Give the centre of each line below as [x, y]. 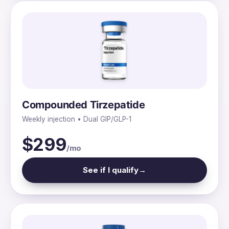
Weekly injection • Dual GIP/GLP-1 [77, 119]
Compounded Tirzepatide [84, 105]
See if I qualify [111, 170]
